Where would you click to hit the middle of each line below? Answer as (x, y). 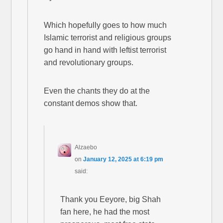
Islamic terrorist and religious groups (108, 37)
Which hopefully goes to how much (106, 25)
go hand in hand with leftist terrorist (105, 50)
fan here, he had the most (105, 212)
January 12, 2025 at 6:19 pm (123, 159)
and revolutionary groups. (89, 62)
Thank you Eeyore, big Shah (111, 199)
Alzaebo (86, 147)
